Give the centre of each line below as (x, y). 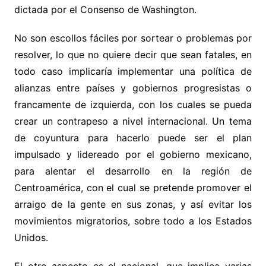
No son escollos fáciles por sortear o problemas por (133, 38)
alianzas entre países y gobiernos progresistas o (133, 88)
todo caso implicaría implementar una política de (133, 71)
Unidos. (31, 237)
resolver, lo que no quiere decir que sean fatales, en (133, 54)
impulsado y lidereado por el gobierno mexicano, (133, 154)
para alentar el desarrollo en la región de (133, 171)
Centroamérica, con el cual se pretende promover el (133, 187)
